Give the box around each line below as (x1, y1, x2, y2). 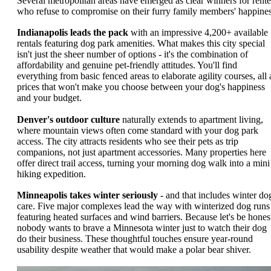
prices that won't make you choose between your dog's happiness (17, 82, 265, 93)
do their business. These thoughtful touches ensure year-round (17, 233, 253, 244)
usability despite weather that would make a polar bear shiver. (17, 244, 251, 255)
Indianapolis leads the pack (17, 27, 128, 38)
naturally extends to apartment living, (120, 114, 263, 125)
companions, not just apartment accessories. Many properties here (17, 146, 266, 157)
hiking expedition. (17, 168, 86, 179)
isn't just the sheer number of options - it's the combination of (17, 49, 248, 60)
